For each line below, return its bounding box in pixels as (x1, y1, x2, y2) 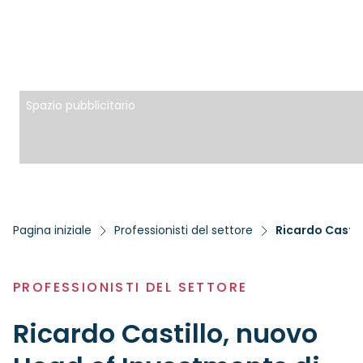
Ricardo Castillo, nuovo (13, 315, 318, 352)
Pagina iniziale (13, 222, 92, 238)
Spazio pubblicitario (26, 97, 135, 113)
